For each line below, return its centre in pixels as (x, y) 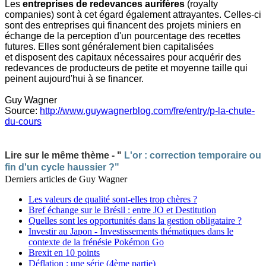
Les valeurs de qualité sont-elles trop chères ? (113, 199)
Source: (22, 111)
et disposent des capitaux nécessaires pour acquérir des (123, 58)
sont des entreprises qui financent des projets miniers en (123, 26)
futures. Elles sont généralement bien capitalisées (109, 47)
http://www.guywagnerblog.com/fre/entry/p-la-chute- (147, 111)
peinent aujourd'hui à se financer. (77, 79)
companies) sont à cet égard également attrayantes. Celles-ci (133, 15)
